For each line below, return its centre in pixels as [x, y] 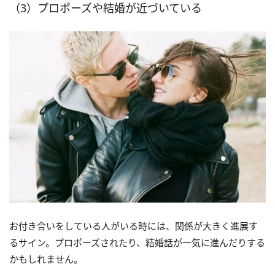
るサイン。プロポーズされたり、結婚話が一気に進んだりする [137, 243]
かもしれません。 [46, 259]
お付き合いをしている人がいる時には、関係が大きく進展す [134, 226]
